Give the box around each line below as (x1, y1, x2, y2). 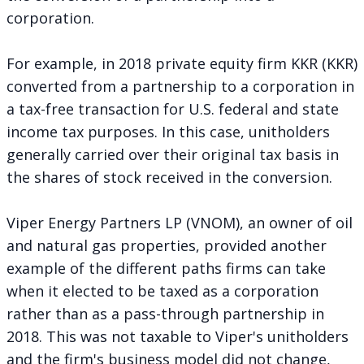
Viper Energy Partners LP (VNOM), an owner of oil (6, 212, 353, 232)
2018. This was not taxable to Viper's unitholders (6, 326, 349, 346)
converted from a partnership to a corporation (6, 76, 337, 96)
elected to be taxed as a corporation (63, 280, 318, 301)
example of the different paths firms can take (6, 258, 326, 278)
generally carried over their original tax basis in (6, 144, 339, 164)
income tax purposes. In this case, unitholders (6, 121, 330, 141)
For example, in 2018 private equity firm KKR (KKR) (6, 53, 357, 73)
